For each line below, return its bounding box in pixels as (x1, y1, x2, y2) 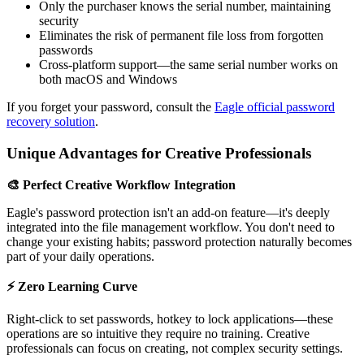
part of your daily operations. (6, 249, 154, 263)
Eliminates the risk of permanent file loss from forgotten (39, 28, 323, 43)
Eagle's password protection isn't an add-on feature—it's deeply (6, 205, 330, 219)
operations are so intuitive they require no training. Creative (6, 326, 310, 340)
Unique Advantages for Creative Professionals (6, 144, 311, 162)
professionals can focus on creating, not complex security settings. (6, 340, 343, 355)
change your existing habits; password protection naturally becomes (6, 234, 352, 249)
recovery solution (6, 115, 95, 129)
